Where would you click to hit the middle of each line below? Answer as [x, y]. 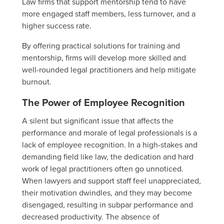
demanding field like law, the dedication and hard [108, 156]
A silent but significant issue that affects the [98, 120]
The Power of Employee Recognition [103, 102]
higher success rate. [57, 25]
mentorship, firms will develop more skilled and [104, 57]
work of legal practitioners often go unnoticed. [103, 168]
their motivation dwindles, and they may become [107, 192]
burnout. [37, 81]
